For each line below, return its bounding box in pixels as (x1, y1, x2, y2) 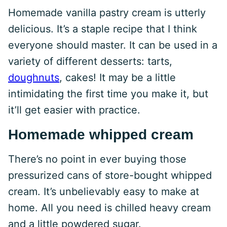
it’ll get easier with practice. (8, 104, 140, 116)
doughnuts (8, 71, 59, 84)
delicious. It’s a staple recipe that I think (8, 23, 197, 35)
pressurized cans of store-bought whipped (8, 169, 212, 181)
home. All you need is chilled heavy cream (8, 202, 211, 214)
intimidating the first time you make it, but (8, 88, 208, 100)
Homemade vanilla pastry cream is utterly (8, 7, 206, 19)
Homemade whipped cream (8, 127, 194, 142)
